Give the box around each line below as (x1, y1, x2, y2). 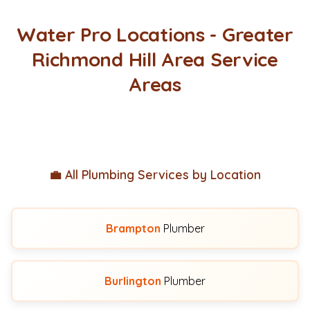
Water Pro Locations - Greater (17, 22, 293, 46)
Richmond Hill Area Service (32, 47, 278, 71)
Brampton (105, 221, 161, 235)
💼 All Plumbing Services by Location (49, 167, 261, 182)
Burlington (104, 274, 161, 288)
